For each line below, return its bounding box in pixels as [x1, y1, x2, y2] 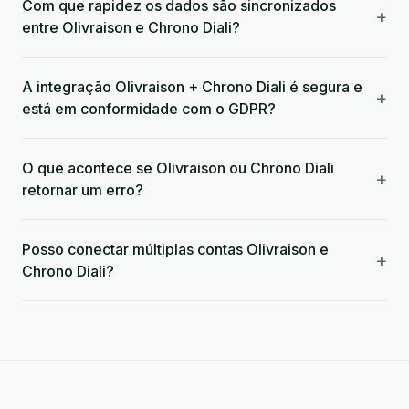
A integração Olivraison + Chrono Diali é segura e [22, 78, 362, 96]
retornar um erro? [22, 181, 143, 199]
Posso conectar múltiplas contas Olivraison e [22, 240, 329, 258]
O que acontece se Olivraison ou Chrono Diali [22, 159, 334, 177]
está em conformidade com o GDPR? [22, 100, 276, 118]
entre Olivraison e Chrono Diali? [22, 18, 240, 37]
